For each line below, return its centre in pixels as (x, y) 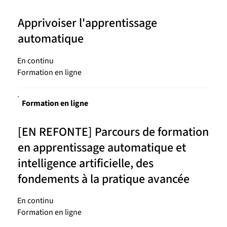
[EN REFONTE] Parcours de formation (113, 132)
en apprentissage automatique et (102, 147)
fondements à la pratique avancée (103, 179)
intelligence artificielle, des (85, 163)
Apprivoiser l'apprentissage (87, 23)
